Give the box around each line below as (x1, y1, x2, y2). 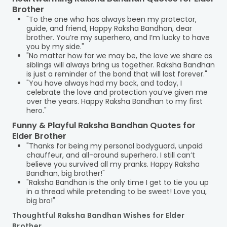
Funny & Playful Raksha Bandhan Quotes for (12, 120, 196, 131)
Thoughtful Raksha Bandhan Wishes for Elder (12, 210, 185, 220)
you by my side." (26, 42, 84, 52)
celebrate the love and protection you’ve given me (26, 87, 208, 97)
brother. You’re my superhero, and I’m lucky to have (26, 32, 210, 43)
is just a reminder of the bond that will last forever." (26, 69, 207, 79)
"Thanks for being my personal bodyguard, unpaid (26, 141, 203, 151)
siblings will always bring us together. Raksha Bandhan (26, 60, 215, 70)
